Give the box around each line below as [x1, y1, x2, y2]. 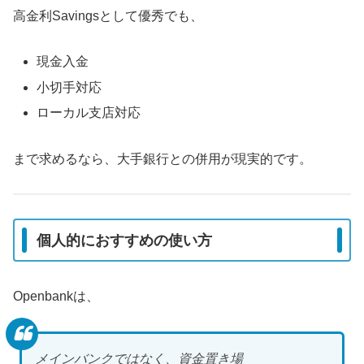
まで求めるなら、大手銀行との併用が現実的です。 [13, 151, 312, 166]
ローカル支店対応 [37, 105, 141, 119]
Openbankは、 [13, 289, 99, 304]
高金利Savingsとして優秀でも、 [13, 8, 203, 23]
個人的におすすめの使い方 [37, 232, 212, 249]
